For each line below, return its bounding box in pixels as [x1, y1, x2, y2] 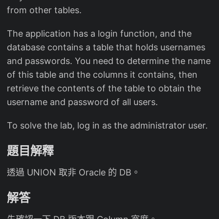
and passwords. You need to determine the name [7, 56, 211, 66]
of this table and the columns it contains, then [7, 69, 197, 80]
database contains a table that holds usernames [7, 42, 205, 53]
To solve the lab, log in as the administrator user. [7, 120, 208, 131]
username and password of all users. [7, 97, 158, 108]
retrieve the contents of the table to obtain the [7, 83, 201, 94]
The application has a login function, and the [7, 28, 192, 39]
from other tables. [7, 5, 82, 16]
